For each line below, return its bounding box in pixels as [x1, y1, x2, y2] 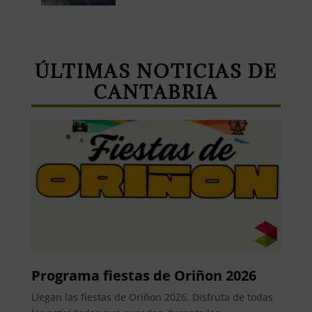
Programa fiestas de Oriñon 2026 [31, 265, 256, 285]
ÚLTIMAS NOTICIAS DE [34, 59, 277, 84]
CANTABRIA [93, 80, 219, 104]
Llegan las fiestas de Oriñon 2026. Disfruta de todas [31, 290, 273, 304]
